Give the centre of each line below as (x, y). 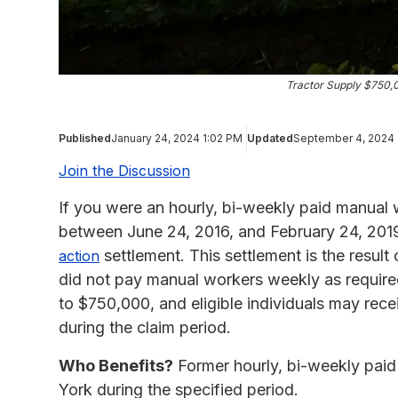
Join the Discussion (124, 171)
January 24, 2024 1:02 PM (177, 139)
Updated (270, 139)
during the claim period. (145, 328)
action (79, 256)
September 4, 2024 (344, 139)
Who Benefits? (116, 366)
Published (85, 139)
